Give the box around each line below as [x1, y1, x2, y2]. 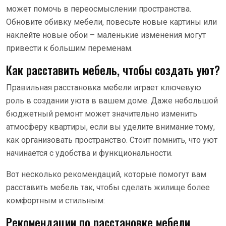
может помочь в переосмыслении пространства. [6, 4, 191, 14]
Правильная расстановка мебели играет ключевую [6, 82, 201, 92]
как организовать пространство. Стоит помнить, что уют [6, 135, 217, 145]
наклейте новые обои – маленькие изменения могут [6, 30, 206, 40]
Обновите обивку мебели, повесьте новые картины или [6, 17, 217, 27]
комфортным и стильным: [6, 195, 105, 205]
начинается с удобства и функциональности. [6, 148, 173, 158]
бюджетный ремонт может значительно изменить [6, 108, 197, 119]
